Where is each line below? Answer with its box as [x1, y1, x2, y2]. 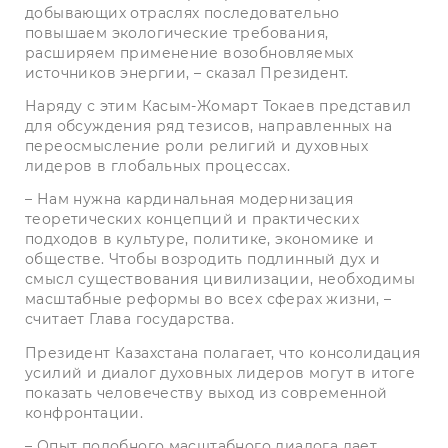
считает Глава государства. [25, 310, 235, 329]
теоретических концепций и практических [25, 210, 359, 229]
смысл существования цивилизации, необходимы [25, 270, 415, 289]
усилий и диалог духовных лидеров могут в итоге [25, 363, 416, 382]
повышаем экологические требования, [25, 24, 329, 43]
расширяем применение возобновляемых [25, 44, 354, 63]
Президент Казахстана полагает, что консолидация [25, 343, 421, 362]
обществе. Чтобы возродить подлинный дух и [25, 250, 381, 269]
